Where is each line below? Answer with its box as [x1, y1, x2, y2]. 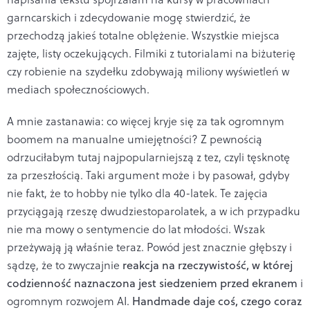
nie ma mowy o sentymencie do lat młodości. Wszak [7, 221, 265, 237]
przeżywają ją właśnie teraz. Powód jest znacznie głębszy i [7, 239, 292, 255]
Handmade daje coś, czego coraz [132, 293, 302, 309]
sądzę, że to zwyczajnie [7, 257, 120, 273]
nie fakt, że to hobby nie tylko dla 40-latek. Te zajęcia [7, 185, 268, 201]
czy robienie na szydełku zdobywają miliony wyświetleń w [7, 63, 289, 79]
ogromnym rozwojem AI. [7, 293, 132, 309]
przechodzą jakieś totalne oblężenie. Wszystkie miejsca [7, 27, 280, 43]
